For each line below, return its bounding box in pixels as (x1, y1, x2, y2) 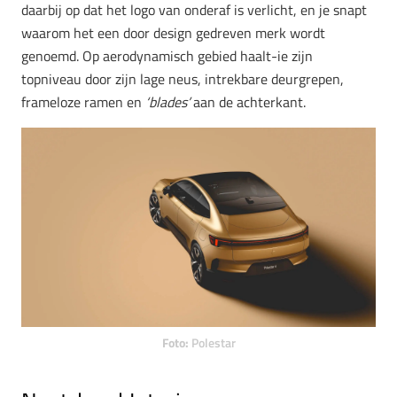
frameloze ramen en (21, 90, 145, 113)
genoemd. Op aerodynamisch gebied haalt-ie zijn (21, 44, 313, 66)
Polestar (191, 333, 236, 352)
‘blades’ (145, 90, 190, 113)
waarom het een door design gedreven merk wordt (21, 21, 325, 43)
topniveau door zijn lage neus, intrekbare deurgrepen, (21, 67, 344, 90)
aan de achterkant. (190, 90, 306, 113)
